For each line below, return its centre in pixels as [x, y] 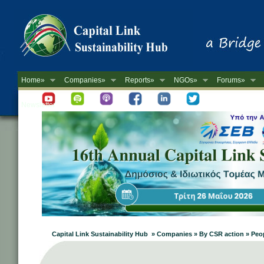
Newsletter [38, 105]
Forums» [231, 80]
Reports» [140, 80]
